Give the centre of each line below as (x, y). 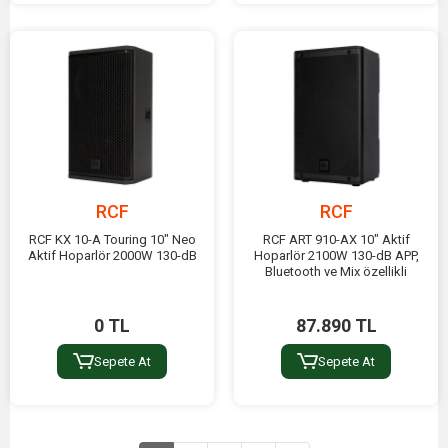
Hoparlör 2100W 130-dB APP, (336, 256)
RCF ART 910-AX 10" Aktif (336, 240)
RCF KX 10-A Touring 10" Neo (112, 240)
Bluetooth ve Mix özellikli (336, 272)
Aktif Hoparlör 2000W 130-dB (112, 256)
